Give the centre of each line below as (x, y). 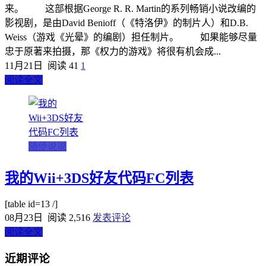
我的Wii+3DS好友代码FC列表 (99, 178)
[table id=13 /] (31, 204)
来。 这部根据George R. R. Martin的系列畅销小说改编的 (130, 8)
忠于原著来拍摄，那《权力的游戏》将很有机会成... (113, 51)
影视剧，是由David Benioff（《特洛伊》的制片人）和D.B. (126, 23)
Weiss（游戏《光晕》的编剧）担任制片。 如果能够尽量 (131, 37)
